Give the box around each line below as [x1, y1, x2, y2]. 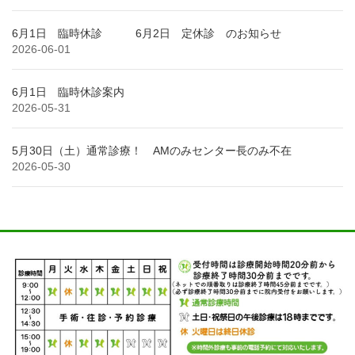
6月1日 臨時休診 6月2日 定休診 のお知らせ [12, 26, 281, 40]
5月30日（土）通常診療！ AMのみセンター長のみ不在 [12, 143, 292, 157]
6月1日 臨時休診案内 [12, 85, 124, 98]
